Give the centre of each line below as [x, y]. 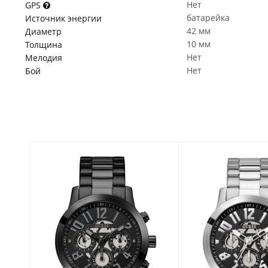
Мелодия [44, 58]
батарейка [208, 18]
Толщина [44, 45]
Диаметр [43, 31]
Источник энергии [63, 18]
